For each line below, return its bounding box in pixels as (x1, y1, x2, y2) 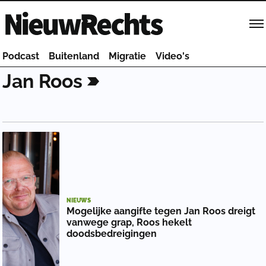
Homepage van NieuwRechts (2, 8, 130, 19)
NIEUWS (66, 197, 91, 204)
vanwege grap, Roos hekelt (66, 216, 192, 228)
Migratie (109, 50, 146, 62)
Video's (156, 50, 189, 62)
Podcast (2, 50, 39, 62)
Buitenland (49, 50, 99, 62)
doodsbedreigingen (66, 227, 157, 239)
